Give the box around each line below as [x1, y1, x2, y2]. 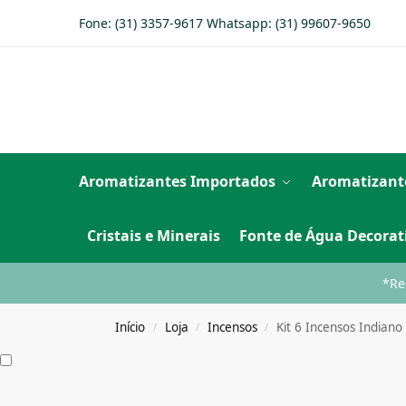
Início [115, 319, 146, 335]
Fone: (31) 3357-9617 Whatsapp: [79, 14, 275, 32]
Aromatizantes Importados [79, 171, 275, 191]
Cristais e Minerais [86, 226, 220, 246]
